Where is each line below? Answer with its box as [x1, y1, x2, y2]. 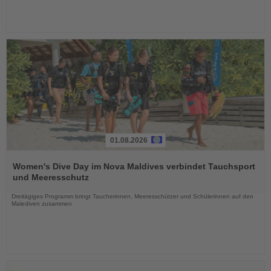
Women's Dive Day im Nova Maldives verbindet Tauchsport [13, 162, 255, 172]
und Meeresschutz [13, 172, 89, 183]
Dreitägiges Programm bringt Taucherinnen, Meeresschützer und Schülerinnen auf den [11, 193, 253, 200]
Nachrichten [6, 180, 52, 191]
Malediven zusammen [11, 200, 72, 207]
